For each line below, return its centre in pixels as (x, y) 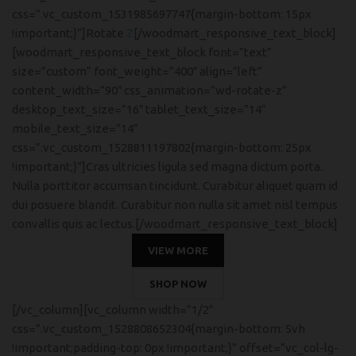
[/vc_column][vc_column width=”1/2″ (112, 310)
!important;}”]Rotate (69, 33)
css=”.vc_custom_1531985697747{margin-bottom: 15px (162, 14)
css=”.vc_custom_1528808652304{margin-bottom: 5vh (159, 329)
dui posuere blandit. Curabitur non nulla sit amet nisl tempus (175, 205)
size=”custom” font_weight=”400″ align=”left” (137, 71)
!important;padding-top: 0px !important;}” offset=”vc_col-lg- (175, 348)
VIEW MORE (178, 250)
